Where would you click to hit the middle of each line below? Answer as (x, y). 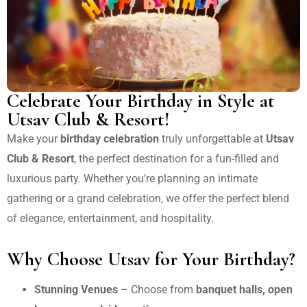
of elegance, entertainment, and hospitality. (110, 218)
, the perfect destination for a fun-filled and (176, 158)
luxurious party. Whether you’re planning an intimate (132, 178)
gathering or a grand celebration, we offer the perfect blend (148, 198)
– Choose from (157, 289)
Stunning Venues (76, 289)
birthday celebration (110, 138)
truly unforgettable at (212, 138)
